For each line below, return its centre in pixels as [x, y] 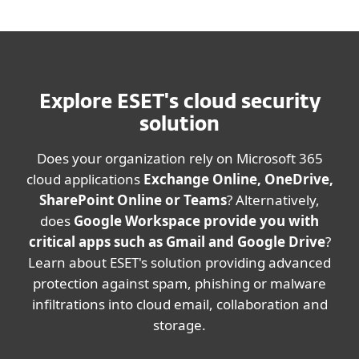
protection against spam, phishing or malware [179, 283]
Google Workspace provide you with [196, 221]
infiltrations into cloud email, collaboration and [179, 304]
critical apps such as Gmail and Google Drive [177, 242]
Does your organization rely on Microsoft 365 [179, 158]
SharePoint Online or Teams [133, 200]
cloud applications [85, 179]
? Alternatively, [273, 200]
